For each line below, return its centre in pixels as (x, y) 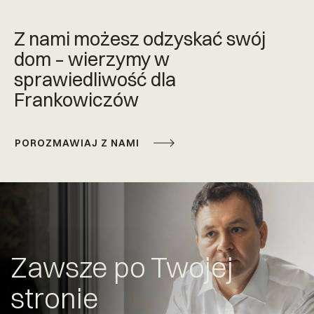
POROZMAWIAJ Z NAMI (77, 143)
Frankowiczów (76, 100)
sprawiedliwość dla (95, 80)
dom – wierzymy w (92, 60)
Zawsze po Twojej (122, 267)
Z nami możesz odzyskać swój (140, 39)
